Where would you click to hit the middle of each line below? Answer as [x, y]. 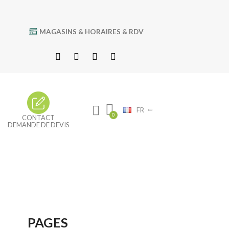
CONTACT [38, 118]
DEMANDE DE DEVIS [38, 125]
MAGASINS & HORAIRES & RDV [91, 32]
